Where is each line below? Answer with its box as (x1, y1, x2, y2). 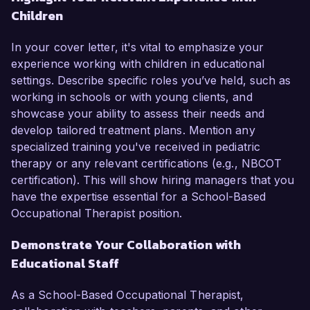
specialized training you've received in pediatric (11, 140, 260, 154)
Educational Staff (11, 254, 119, 273)
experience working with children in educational (11, 57, 264, 71)
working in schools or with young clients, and (11, 90, 253, 104)
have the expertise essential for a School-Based (11, 190, 266, 204)
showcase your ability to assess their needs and (11, 107, 264, 121)
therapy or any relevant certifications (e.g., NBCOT (11, 156, 282, 171)
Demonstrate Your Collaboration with (11, 235, 241, 255)
